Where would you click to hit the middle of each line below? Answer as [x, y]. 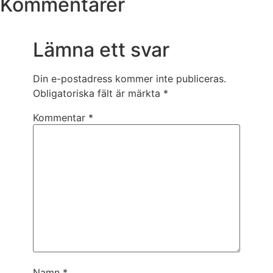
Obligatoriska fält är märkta [98, 94]
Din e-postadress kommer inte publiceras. [129, 79]
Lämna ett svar [101, 50]
